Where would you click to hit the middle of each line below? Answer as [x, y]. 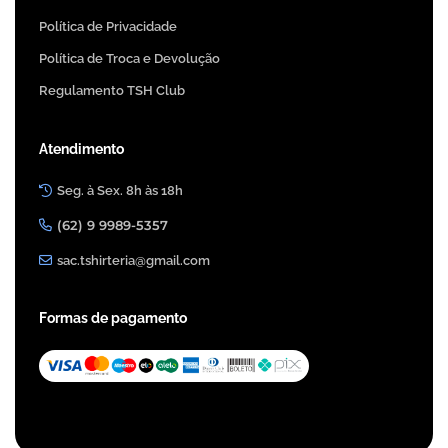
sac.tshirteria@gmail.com [133, 260]
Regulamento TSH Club [112, 90]
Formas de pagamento [113, 317]
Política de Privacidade [108, 26]
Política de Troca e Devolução [129, 58]
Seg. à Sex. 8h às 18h [120, 190]
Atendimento [81, 148]
